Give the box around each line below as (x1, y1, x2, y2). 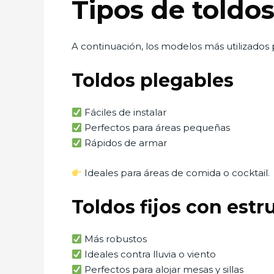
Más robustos (82, 233, 147, 245)
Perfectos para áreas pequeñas (82, 122, 231, 133)
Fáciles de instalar (82, 106, 167, 118)
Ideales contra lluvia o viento (82, 248, 217, 260)
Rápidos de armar (82, 137, 168, 149)
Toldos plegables (72, 69, 234, 92)
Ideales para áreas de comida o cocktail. (82, 167, 270, 179)
